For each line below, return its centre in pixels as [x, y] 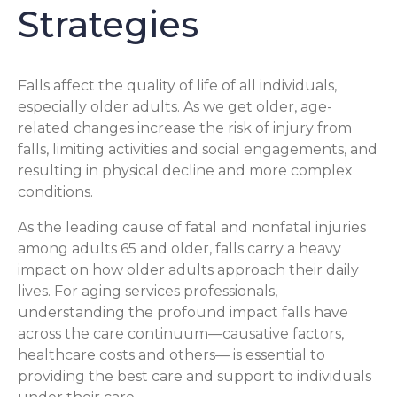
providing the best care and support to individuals [195, 376]
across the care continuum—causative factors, [181, 333]
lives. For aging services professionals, [148, 291]
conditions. [55, 191]
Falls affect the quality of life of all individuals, [177, 85]
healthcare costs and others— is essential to [171, 354]
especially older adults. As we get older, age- [175, 106]
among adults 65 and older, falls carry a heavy [179, 248]
